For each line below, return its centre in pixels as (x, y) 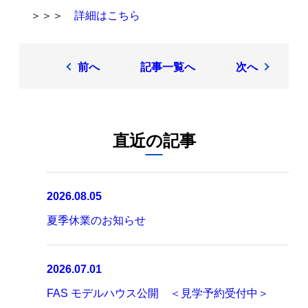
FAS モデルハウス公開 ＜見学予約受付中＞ (158, 293)
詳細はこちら (107, 16)
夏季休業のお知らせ (96, 220)
